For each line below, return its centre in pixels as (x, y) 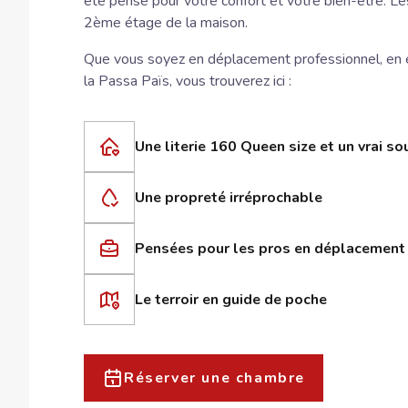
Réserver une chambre (214, 377)
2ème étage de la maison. (166, 22)
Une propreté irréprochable (229, 197)
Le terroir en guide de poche (231, 299)
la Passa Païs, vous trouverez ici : (188, 81)
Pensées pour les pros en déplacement (270, 248)
